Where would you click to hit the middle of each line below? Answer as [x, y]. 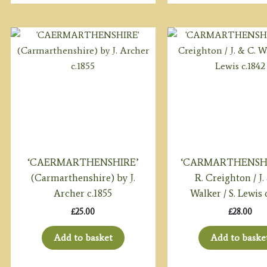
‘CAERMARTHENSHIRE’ [83, 162]
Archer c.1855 [83, 193]
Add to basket [83, 237]
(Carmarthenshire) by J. [83, 178]
